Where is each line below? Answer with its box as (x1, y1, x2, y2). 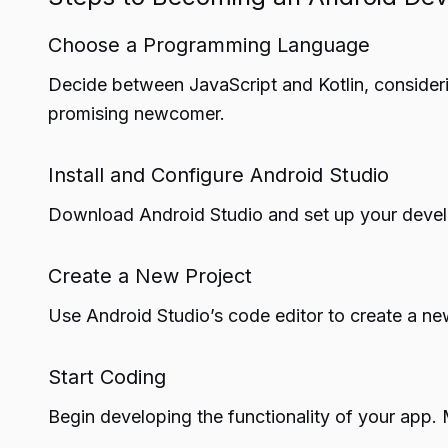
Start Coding (48, 365, 166, 389)
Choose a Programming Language (48, 33, 370, 57)
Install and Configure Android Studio (48, 163, 389, 187)
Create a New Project (48, 264, 252, 288)
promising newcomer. (48, 103, 225, 124)
